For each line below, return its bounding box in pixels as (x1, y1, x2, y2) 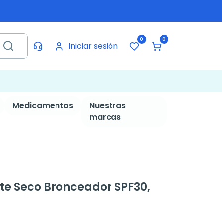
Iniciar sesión (68, 40, 118, 52)
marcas (89, 111, 121, 123)
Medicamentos (12, 100, 73, 111)
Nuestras (89, 100, 126, 111)
